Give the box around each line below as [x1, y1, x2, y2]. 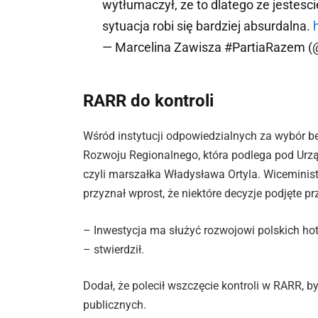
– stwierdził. [83, 242, 145, 256]
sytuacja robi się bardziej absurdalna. [102, 18, 314, 33]
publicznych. [83, 298, 147, 312]
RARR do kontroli [83, 91, 214, 111]
